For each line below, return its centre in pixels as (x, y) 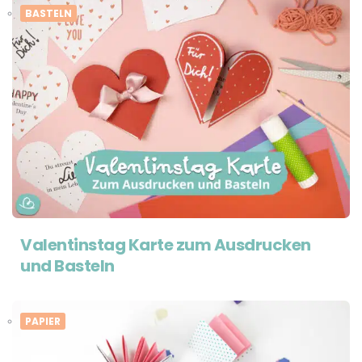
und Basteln (67, 266)
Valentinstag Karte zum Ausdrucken (166, 245)
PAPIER (43, 322)
